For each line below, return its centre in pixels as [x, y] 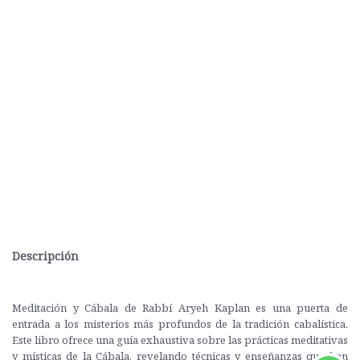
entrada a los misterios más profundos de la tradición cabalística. [180, 324]
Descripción [45, 256]
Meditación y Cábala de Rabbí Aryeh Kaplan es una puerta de [180, 308]
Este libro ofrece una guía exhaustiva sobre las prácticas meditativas [180, 340]
